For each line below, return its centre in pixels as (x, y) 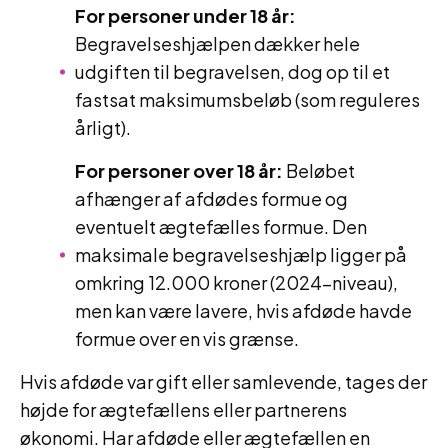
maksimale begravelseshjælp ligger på (241, 254)
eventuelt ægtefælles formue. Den (221, 226)
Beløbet (319, 170)
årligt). (103, 127)
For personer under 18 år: (185, 15)
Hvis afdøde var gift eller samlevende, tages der (223, 381)
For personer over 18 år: (179, 170)
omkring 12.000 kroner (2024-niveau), (236, 282)
